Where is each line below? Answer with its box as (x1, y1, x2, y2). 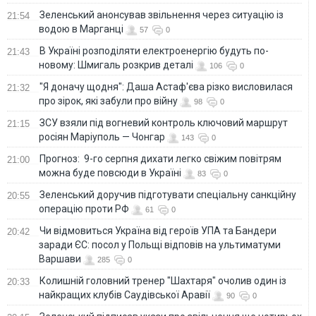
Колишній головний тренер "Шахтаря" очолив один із (39, 274, 286, 286)
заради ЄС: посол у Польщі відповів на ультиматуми (39, 238, 281, 250)
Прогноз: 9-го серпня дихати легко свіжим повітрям (39, 152, 281, 164)
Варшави (39, 253, 81, 265)
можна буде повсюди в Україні (39, 166, 181, 178)
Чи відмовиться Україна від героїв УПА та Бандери (39, 224, 276, 236)
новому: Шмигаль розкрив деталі (39, 59, 193, 71)
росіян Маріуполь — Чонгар (39, 130, 165, 142)
